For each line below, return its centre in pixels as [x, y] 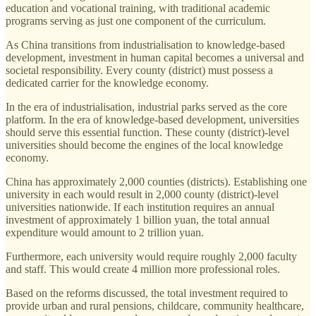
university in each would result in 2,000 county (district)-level [142, 194]
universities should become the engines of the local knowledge [144, 145]
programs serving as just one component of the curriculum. [136, 20]
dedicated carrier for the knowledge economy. [107, 83]
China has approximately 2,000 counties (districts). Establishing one [156, 181]
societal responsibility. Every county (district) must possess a [139, 70]
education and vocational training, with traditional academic [138, 8]
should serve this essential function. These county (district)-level [147, 132]
